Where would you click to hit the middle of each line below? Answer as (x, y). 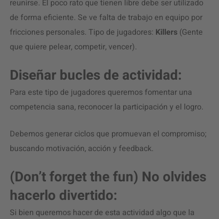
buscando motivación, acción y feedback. (82, 149)
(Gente (191, 32)
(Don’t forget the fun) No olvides (108, 177)
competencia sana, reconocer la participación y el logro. (107, 107)
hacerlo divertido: (64, 196)
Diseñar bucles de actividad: (96, 76)
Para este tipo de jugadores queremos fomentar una (101, 92)
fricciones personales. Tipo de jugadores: (83, 32)
